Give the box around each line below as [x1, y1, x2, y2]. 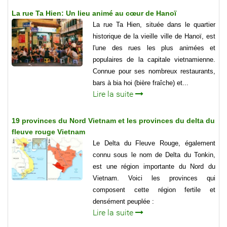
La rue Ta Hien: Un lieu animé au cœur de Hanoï [12, 9, 176, 18]
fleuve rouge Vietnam [12, 128, 85, 136]
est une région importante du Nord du [93, 163, 215, 171]
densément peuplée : [93, 198, 154, 206]
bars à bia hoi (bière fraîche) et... [93, 79, 188, 87]
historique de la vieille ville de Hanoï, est [93, 32, 215, 41]
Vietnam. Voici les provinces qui [93, 174, 215, 182]
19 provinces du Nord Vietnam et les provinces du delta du [12, 117, 215, 125]
